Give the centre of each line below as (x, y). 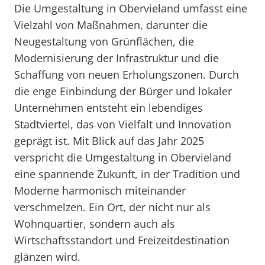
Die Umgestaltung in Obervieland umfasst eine (131, 8)
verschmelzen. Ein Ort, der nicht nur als (112, 207)
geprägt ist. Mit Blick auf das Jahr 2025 (109, 141)
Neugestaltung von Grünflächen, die (104, 41)
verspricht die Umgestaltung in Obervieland (123, 157)
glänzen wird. (47, 257)
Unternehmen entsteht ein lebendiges (109, 108)
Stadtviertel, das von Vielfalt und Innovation (123, 124)
